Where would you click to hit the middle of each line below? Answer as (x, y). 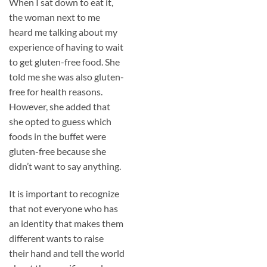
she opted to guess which (60, 121)
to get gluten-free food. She (64, 61)
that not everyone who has (63, 208)
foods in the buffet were (58, 136)
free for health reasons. (56, 91)
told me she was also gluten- (66, 76)
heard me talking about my (63, 32)
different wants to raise (56, 238)
